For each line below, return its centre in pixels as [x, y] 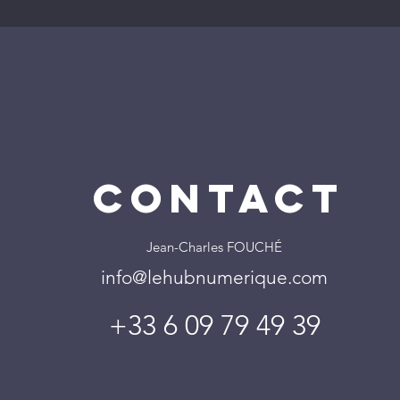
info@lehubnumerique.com [214, 277]
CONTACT [219, 198]
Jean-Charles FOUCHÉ [214, 247]
